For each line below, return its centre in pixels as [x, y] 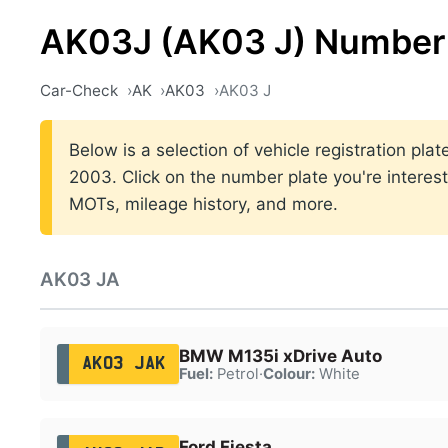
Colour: [288, 373]
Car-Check [79, 90]
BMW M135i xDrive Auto [280, 355]
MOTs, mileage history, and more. [203, 204]
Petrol [235, 373]
